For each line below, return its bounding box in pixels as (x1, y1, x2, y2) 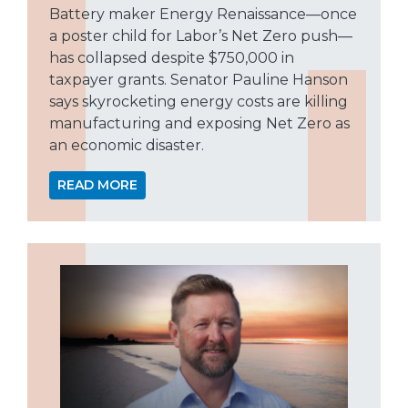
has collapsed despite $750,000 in (49, 49, 294, 67)
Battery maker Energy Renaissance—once (49, 5, 357, 24)
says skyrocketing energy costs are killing (49, 93, 348, 111)
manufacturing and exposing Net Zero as (49, 115, 350, 133)
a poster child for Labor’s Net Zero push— (49, 27, 352, 46)
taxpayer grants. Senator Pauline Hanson (49, 71, 348, 89)
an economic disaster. (49, 137, 204, 155)
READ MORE (57, 177, 138, 194)
